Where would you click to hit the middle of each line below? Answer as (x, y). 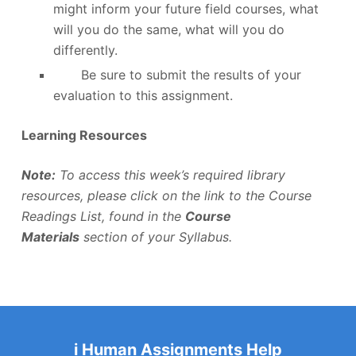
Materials (50, 236)
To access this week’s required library (170, 174)
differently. (85, 50)
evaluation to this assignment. (143, 95)
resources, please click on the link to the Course (166, 195)
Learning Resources (84, 135)
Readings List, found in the (103, 216)
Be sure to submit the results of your (177, 74)
